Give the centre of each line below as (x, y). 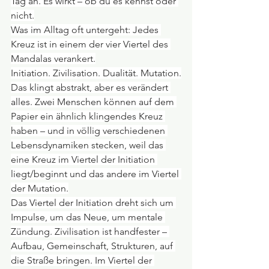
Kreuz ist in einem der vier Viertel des (91, 44)
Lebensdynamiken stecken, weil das (88, 145)
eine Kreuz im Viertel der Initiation (84, 159)
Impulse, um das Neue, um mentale (88, 217)
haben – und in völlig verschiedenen (89, 130)
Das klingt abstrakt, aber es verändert (91, 87)
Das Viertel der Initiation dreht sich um (93, 202)
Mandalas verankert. (53, 58)
